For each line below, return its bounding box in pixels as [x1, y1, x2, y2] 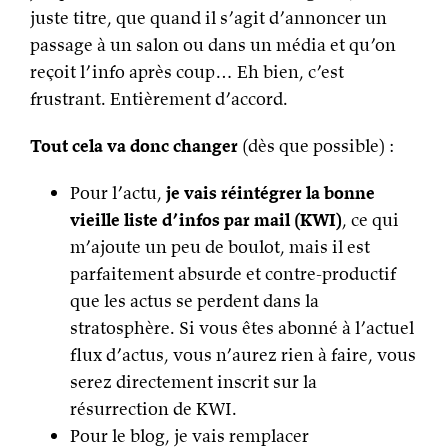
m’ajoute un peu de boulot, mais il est [70, 235, 370, 258]
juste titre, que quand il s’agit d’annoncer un [30, 6, 387, 29]
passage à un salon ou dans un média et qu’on [30, 33, 396, 56]
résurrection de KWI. [70, 397, 237, 420]
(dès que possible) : [242, 134, 394, 157]
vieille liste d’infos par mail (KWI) [70, 208, 342, 231]
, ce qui [342, 208, 399, 231]
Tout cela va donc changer [30, 134, 242, 157]
